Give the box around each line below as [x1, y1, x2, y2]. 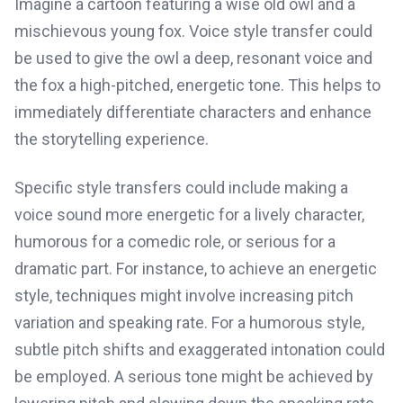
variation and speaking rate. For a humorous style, [14, 313, 364, 332]
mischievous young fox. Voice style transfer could [14, 22, 372, 40]
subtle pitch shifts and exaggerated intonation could [14, 340, 385, 359]
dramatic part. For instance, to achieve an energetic [14, 259, 377, 278]
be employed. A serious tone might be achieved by [14, 367, 373, 386]
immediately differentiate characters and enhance [14, 103, 372, 121]
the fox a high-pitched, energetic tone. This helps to [14, 76, 381, 94]
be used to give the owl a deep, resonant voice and [14, 49, 372, 67]
